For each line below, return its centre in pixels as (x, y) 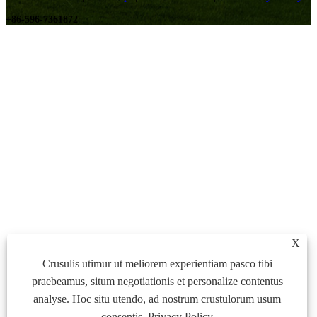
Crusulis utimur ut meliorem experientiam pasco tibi (157, 264)
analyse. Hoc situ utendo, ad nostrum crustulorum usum (157, 299)
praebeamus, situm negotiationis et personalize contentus (157, 281)
